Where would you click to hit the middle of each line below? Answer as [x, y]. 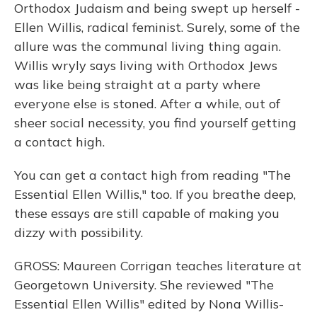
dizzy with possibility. [79, 232]
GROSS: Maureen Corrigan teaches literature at [158, 266]
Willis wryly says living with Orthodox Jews [146, 65]
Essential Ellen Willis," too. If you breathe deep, [155, 194]
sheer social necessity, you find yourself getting [155, 123]
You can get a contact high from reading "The [152, 175]
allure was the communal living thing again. [148, 46]
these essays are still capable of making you [147, 213]
